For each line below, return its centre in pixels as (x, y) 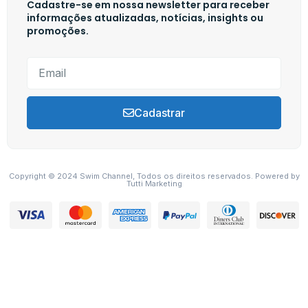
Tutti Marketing (154, 183)
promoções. (58, 31)
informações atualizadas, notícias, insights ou (145, 18)
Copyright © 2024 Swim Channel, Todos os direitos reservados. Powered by (154, 176)
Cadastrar (159, 112)
